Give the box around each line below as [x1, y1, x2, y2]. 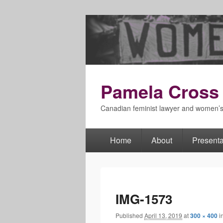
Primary [85, 136, 111, 146]
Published [115, 211, 144, 220]
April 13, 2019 [144, 211, 182, 220]
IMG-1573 [115, 190, 172, 208]
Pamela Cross [101, 78, 219, 104]
